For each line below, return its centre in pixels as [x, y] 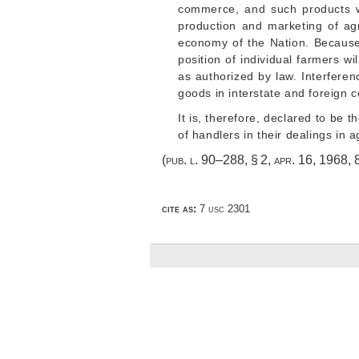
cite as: [179, 209]
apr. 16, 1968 [311, 160]
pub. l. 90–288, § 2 [217, 160]
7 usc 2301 [223, 209]
